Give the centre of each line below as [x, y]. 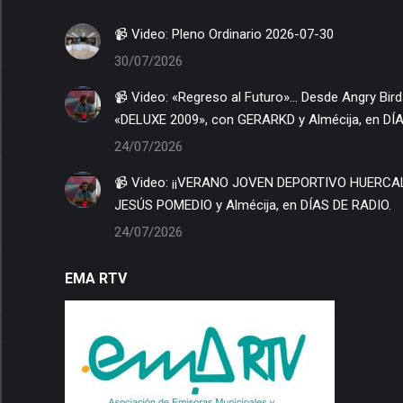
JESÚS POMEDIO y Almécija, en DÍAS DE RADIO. [253, 206]
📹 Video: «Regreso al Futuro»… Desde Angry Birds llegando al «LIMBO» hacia [143, 98]
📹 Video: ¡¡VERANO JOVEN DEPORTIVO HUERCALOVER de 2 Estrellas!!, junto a [143, 183]
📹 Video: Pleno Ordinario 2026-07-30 [253, 35]
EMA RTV [96, 279]
